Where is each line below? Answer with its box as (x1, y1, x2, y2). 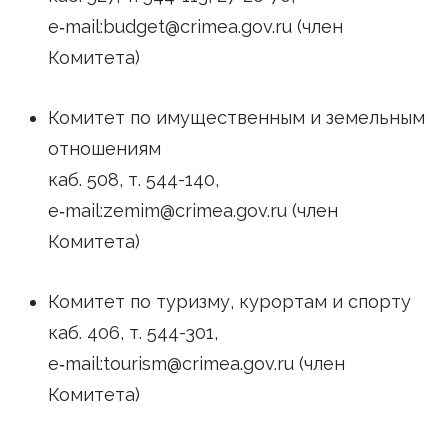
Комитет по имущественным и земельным (47, 107, 425, 129)
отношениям (47, 138, 161, 160)
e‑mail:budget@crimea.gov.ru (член (47, 15, 343, 37)
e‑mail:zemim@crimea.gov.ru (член (47, 200, 338, 222)
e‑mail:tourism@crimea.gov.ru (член (47, 353, 345, 375)
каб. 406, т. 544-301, (47, 322, 218, 344)
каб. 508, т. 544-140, (47, 169, 219, 191)
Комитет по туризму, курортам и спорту (47, 291, 411, 313)
